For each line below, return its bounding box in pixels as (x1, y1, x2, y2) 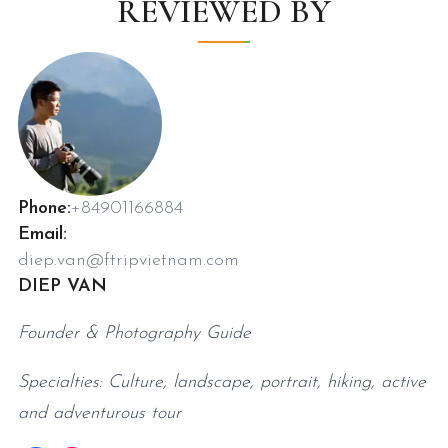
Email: (18, 225, 67, 245)
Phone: (18, 199, 71, 219)
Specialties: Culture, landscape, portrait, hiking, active (18, 373, 426, 393)
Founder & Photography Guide (18, 324, 251, 344)
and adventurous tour (18, 404, 181, 424)
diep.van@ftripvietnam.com (18, 251, 239, 271)
